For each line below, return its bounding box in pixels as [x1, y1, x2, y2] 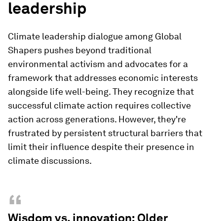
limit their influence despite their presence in [8, 141, 194, 152]
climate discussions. [8, 155, 92, 166]
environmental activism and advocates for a [8, 58, 188, 69]
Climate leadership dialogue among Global [8, 31, 182, 41]
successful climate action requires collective [8, 100, 191, 110]
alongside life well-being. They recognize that [8, 86, 194, 97]
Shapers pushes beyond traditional [8, 44, 151, 55]
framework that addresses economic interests [8, 72, 198, 83]
